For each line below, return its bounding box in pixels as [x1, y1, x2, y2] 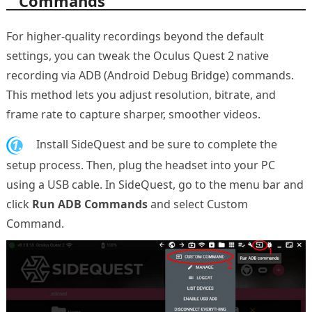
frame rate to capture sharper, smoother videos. [6, 107, 260, 123]
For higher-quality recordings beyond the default [6, 29, 264, 45]
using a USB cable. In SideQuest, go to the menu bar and [6, 176, 304, 192]
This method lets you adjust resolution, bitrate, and [6, 87, 276, 103]
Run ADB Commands [31, 196, 148, 212]
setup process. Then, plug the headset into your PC [6, 157, 275, 173]
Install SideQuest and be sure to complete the [33, 136, 277, 153]
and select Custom [147, 196, 248, 212]
